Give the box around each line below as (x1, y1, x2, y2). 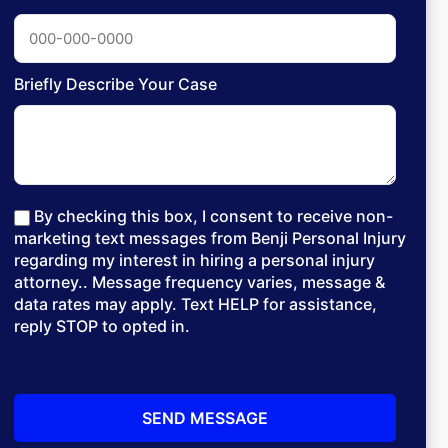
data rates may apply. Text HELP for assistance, (14, 294, 377, 314)
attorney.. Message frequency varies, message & (14, 272, 385, 292)
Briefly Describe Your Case (14, 74, 217, 94)
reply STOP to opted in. (14, 316, 190, 336)
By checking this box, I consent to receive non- (34, 206, 393, 226)
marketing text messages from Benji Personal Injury (14, 228, 406, 248)
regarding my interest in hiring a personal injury (14, 250, 375, 270)
